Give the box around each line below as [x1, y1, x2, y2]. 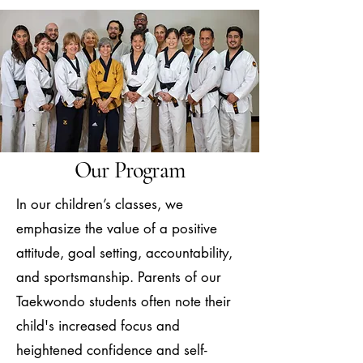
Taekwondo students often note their [16, 293, 231, 310]
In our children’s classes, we [16, 195, 183, 213]
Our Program [75, 156, 185, 184]
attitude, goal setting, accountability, [16, 244, 233, 262]
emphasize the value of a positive [16, 220, 217, 237]
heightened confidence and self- [16, 341, 207, 359]
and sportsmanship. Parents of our [16, 268, 221, 286]
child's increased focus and [16, 317, 180, 335]
